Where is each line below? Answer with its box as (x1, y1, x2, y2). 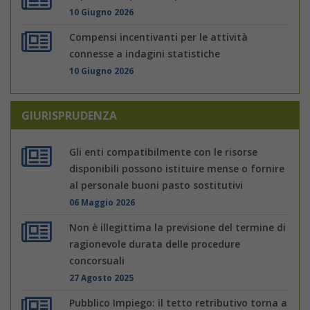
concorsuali (69, 253, 125, 267)
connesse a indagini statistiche (69, 46, 221, 60)
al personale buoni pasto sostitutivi (69, 178, 244, 192)
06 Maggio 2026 (69, 196, 136, 208)
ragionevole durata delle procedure (69, 237, 241, 250)
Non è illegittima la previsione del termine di (69, 220, 286, 234)
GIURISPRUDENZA (21, 107, 117, 123)
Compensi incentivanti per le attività (69, 30, 248, 44)
